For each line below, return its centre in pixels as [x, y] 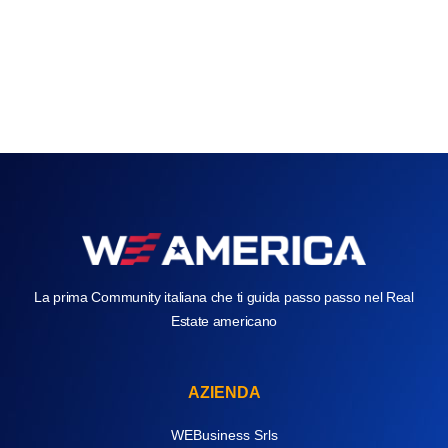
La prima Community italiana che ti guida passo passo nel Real [224, 296]
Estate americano [224, 320]
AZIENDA [224, 392]
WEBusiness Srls [224, 434]
